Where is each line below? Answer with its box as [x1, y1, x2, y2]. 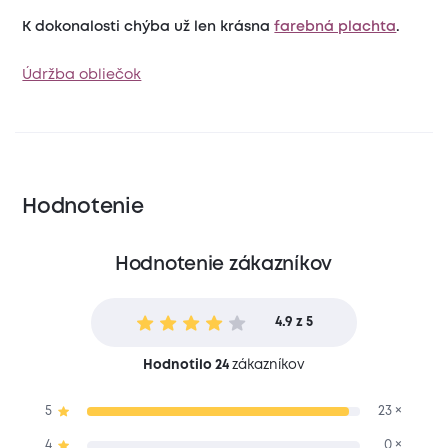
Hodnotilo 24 [142, 358, 229, 371]
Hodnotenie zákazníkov [114, 256, 332, 274]
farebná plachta [274, 20, 397, 33]
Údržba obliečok [22, 68, 142, 81]
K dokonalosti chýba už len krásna [22, 20, 275, 33]
